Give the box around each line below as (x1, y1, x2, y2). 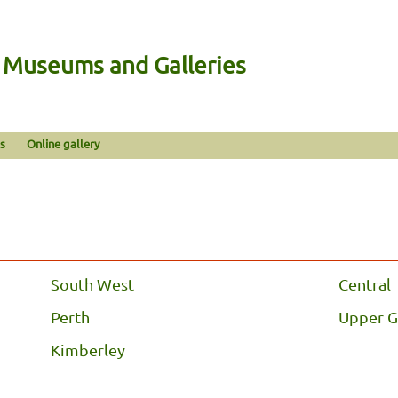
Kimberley (51, 339, 126, 359)
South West (51, 274, 135, 293)
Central (338, 274, 391, 293)
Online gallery (27, 136, 100, 151)
